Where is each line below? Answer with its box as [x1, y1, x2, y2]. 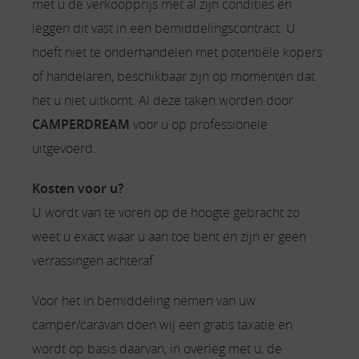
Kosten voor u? [32, 179, 123, 197]
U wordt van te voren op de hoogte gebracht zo [32, 204, 300, 221]
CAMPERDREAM [32, 115, 130, 133]
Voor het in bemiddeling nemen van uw [32, 292, 256, 309]
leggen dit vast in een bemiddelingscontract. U [32, 19, 296, 37]
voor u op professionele [130, 115, 268, 133]
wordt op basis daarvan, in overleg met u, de [32, 340, 282, 357]
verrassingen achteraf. [32, 252, 156, 269]
